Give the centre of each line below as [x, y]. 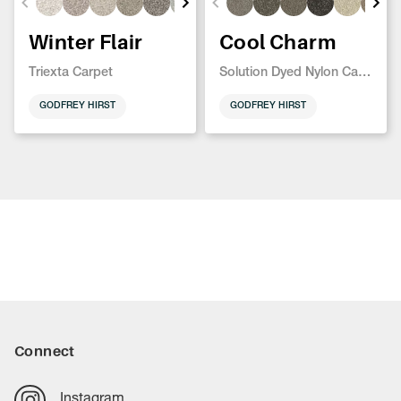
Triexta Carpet [71, 73]
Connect [45, 350]
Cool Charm [278, 41]
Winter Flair [86, 41]
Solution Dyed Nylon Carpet [364, 73]
